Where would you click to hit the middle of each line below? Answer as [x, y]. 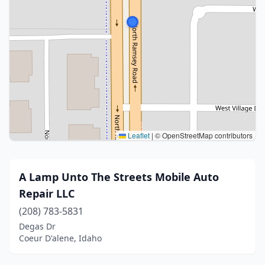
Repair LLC [47, 193]
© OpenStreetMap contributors [203, 135]
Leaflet [138, 135]
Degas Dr [37, 226]
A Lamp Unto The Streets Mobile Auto [119, 177]
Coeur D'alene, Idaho [60, 238]
